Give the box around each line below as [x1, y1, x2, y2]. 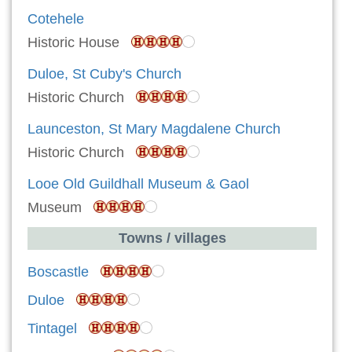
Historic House [27, 34, 131, 50]
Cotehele [27, 10, 84, 27]
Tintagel [27, 320, 77, 336]
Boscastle [27, 263, 89, 280]
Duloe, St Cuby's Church [27, 65, 181, 82]
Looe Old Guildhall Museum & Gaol [27, 175, 249, 192]
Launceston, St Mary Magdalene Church [27, 120, 280, 137]
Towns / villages [118, 229, 226, 246]
